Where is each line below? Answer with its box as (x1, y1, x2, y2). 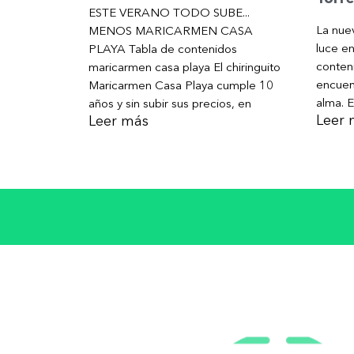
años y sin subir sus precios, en (88, 96, 251, 111)
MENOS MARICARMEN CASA (88, 23, 253, 39)
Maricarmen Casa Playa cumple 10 (88, 77, 273, 93)
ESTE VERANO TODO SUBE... (88, 5, 250, 21)
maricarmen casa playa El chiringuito (88, 59, 281, 75)
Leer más (88, 112, 149, 130)
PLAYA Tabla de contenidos (88, 41, 237, 57)
